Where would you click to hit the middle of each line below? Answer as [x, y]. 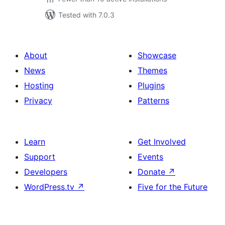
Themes [152, 70]
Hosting [39, 85]
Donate [153, 172]
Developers [46, 172]
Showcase [157, 55]
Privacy [38, 100]
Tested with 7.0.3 [86, 15]
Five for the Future [173, 187]
